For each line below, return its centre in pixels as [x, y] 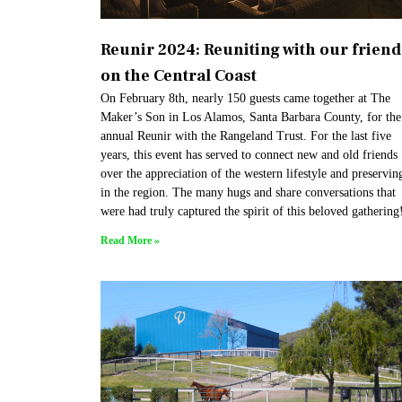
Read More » [130, 240]
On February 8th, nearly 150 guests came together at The [245, 98]
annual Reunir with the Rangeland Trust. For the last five [246, 135]
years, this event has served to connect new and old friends [249, 154]
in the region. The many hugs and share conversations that [248, 192]
